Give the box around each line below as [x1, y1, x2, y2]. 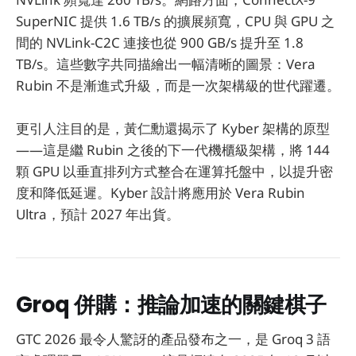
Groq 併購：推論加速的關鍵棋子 [16, 289, 327, 321]
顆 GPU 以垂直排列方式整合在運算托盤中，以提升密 [16, 162, 333, 181]
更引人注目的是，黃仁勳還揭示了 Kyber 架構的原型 [16, 119, 330, 138]
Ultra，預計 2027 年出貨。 [16, 205, 180, 224]
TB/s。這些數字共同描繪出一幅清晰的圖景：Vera [16, 54, 315, 73]
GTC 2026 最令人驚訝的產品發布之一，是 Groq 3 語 [16, 330, 331, 349]
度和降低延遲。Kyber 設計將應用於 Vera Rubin [16, 184, 305, 203]
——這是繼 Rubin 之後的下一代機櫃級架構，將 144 [16, 141, 330, 160]
